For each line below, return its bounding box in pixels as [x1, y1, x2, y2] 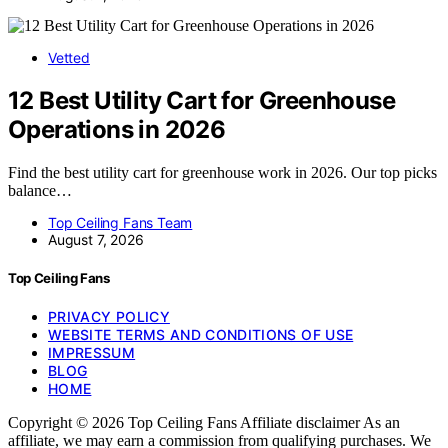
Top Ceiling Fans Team [48, 213, 193, 231]
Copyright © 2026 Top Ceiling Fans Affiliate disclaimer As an [8, 413, 400, 431]
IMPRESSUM [48, 343, 136, 361]
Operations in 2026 [8, 114, 226, 144]
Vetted [48, 48, 90, 66]
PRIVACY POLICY [48, 307, 170, 325]
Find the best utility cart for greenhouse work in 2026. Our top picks [8, 163, 437, 181]
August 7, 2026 [48, 230, 144, 248]
